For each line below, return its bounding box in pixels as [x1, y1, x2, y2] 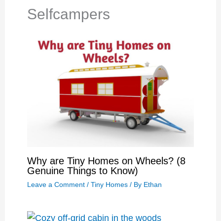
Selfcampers [27, 5, 110, 22]
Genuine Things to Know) [27, 165, 138, 177]
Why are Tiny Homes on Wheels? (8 [27, 155, 185, 167]
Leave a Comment [27, 181, 85, 189]
